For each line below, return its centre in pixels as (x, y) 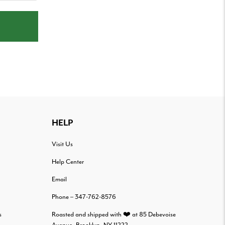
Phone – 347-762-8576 (84, 197)
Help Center (68, 162)
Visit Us (62, 144)
